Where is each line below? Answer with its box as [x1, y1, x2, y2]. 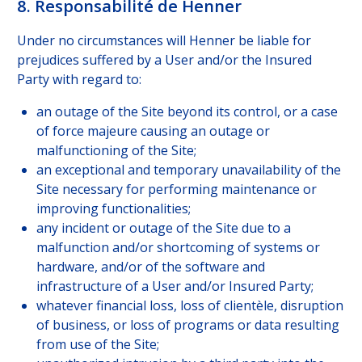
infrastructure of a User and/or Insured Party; [36, 277, 314, 296]
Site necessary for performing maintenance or [36, 180, 317, 199]
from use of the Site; [36, 335, 159, 354]
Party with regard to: [16, 70, 141, 89]
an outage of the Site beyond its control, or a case [36, 103, 338, 121]
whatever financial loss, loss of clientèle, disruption [36, 297, 343, 315]
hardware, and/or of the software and [36, 258, 265, 276]
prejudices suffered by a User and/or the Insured [16, 51, 312, 69]
